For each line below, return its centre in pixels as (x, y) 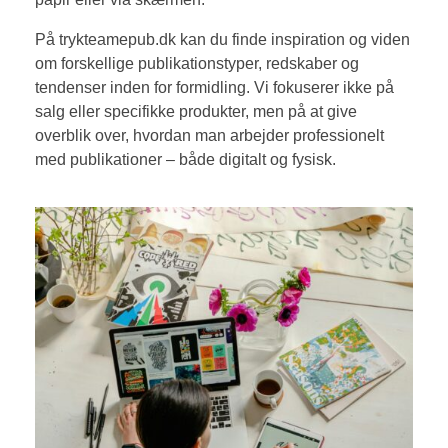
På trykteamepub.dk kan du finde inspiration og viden (222, 40)
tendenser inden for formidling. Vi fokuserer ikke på (214, 88)
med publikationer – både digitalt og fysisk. (185, 160)
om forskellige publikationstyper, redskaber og (197, 64)
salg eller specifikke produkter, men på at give (196, 112)
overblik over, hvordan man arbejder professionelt (209, 136)
